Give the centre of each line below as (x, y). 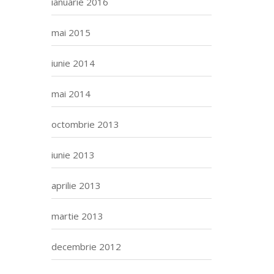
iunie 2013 (73, 155)
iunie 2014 (73, 63)
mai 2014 (71, 94)
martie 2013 (77, 216)
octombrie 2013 (85, 124)
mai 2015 (71, 32)
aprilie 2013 (76, 185)
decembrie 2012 (86, 246)
